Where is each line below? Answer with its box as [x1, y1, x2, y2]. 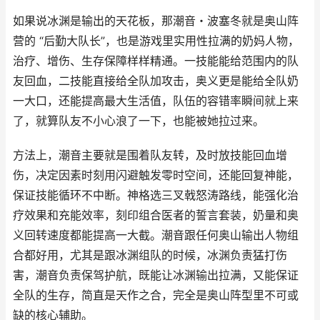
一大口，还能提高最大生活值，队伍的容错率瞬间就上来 [13, 94, 299, 108]
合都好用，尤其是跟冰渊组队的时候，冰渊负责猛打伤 [13, 249, 287, 262]
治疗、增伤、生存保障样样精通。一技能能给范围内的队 [13, 54, 299, 68]
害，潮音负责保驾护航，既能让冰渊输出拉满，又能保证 [13, 269, 299, 282]
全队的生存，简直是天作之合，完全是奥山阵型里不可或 [13, 289, 299, 302]
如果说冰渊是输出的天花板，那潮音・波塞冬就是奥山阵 [13, 14, 299, 28]
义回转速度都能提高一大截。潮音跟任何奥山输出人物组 [13, 229, 299, 242]
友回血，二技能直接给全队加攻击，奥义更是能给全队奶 [13, 74, 299, 88]
